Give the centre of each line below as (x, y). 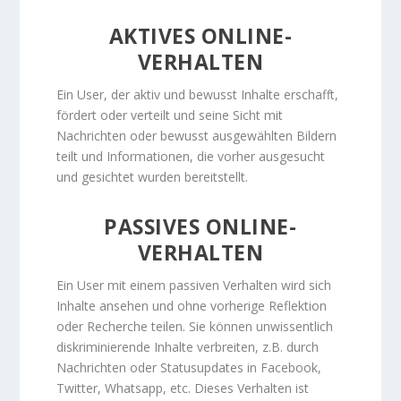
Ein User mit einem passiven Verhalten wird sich (193, 285)
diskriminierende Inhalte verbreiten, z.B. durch (187, 347)
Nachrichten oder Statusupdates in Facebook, (188, 367)
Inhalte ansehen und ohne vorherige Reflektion (191, 306)
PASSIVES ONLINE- (200, 226)
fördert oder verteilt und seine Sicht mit (169, 115)
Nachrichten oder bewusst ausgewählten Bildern (196, 136)
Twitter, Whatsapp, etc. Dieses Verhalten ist (182, 388)
